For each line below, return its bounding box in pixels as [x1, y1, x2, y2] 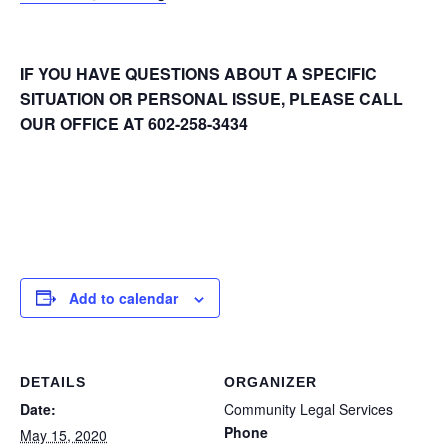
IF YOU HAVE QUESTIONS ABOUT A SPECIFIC [20, 61, 377, 85]
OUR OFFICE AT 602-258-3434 [20, 111, 248, 135]
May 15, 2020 [20, 424, 107, 445]
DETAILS [20, 373, 86, 390]
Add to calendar [69, 287, 178, 308]
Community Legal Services [224, 398, 393, 419]
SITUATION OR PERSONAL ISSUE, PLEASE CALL [20, 86, 403, 110]
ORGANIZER [224, 373, 317, 390]
